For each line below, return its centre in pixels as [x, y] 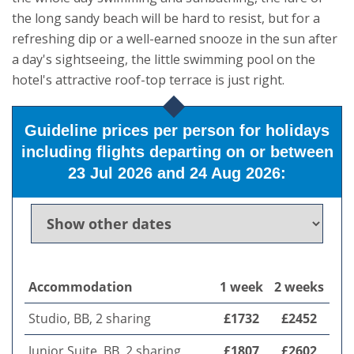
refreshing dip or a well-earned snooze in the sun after [175, 39]
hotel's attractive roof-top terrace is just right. [148, 80]
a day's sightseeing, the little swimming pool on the [164, 60]
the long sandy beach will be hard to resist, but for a [166, 19]
